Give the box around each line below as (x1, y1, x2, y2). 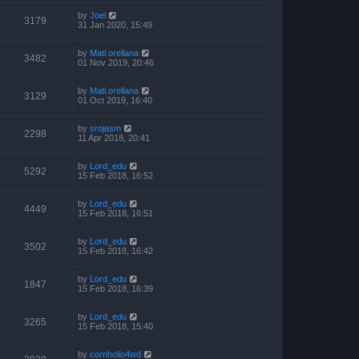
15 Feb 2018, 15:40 (78, 321, 153, 331)
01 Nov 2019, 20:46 (78, 58, 154, 67)
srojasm (90, 123, 121, 133)
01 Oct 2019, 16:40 (78, 95, 152, 105)
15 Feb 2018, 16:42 (78, 246, 153, 256)
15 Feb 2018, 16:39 (78, 284, 153, 293)
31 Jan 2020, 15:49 (78, 20, 152, 30)
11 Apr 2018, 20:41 (78, 133, 150, 143)
